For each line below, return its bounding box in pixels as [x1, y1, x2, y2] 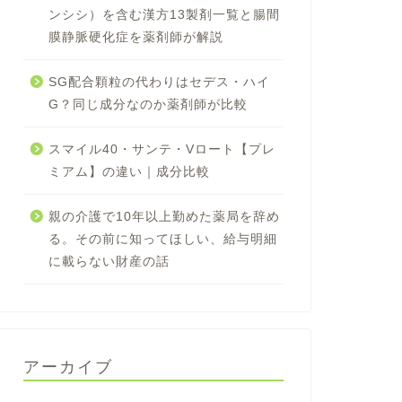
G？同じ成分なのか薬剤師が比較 [48, 97, 248, 111]
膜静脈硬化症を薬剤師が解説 [48, 30, 223, 44]
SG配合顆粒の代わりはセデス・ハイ [48, 74, 270, 89]
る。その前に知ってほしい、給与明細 [48, 232, 277, 246]
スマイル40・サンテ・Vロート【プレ [48, 142, 275, 156]
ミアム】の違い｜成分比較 [48, 164, 210, 179]
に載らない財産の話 [48, 254, 170, 268]
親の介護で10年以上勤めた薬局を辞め [48, 209, 280, 223]
